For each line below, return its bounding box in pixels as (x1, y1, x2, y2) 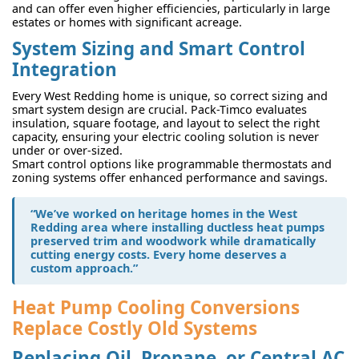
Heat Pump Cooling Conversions (12, 294, 300, 320)
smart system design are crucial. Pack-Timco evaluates (12, 101, 307, 117)
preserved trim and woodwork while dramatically (30, 232, 316, 248)
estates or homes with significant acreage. (12, 14, 242, 30)
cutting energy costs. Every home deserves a (30, 246, 287, 262)
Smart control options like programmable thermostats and (12, 155, 332, 171)
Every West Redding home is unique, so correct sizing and (12, 87, 328, 103)
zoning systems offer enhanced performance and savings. (12, 169, 328, 185)
